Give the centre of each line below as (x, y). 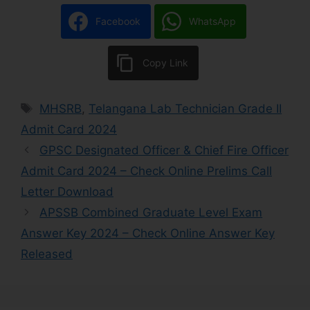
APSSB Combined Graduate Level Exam (151, 212)
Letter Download (67, 191)
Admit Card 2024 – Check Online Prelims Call (146, 171)
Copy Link (165, 63)
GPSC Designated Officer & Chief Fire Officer (164, 150)
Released (47, 254)
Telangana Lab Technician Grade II (185, 108)
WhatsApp (212, 21)
